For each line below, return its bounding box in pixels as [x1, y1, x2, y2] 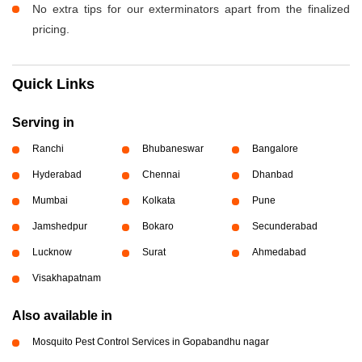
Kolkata [141, 195, 175, 207]
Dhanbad [251, 169, 293, 181]
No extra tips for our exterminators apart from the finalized [32, 2, 350, 16]
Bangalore [251, 143, 298, 155]
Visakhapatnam [32, 272, 101, 284]
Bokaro [141, 221, 174, 233]
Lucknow [32, 246, 72, 259]
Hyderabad [32, 169, 82, 181]
